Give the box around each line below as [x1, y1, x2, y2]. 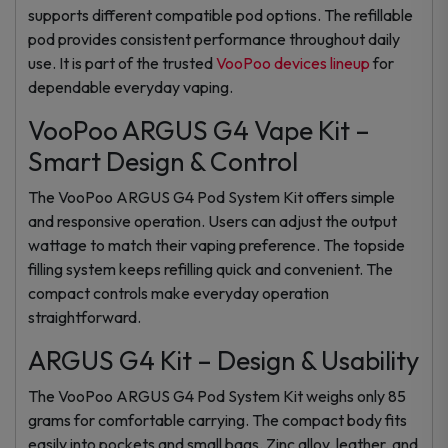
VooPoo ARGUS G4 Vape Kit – [28, 113, 370, 147]
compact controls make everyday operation [28, 282, 329, 303]
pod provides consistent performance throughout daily [28, 28, 400, 49]
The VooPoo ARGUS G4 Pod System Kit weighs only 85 [28, 385, 406, 406]
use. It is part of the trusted [28, 52, 216, 73]
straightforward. [28, 306, 141, 327]
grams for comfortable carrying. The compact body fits [28, 409, 407, 430]
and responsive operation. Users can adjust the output [28, 210, 397, 231]
